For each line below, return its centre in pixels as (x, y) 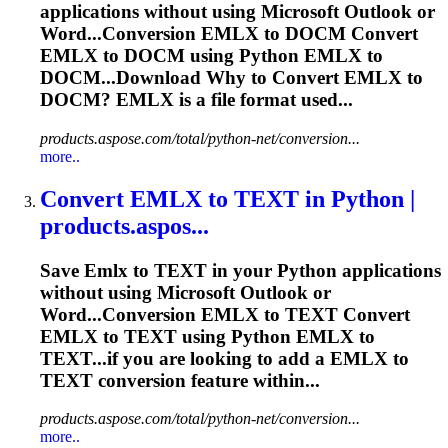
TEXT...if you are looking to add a (185, 358)
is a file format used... (263, 100)
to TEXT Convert (334, 314)
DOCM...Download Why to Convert (192, 78)
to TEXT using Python (197, 336)
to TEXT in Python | (308, 198)
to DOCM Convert (338, 34)
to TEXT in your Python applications (284, 270)
